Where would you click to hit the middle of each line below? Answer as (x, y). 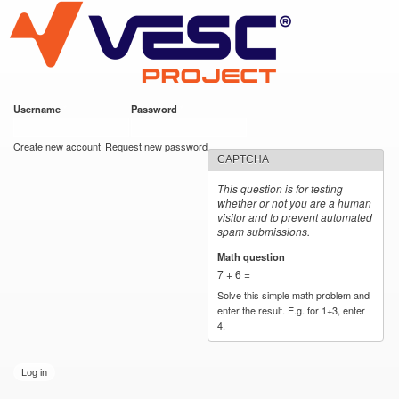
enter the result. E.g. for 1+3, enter (292, 309)
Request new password (157, 146)
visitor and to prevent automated (295, 217)
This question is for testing (281, 188)
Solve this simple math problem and (294, 294)
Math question (253, 256)
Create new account (57, 146)
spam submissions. (264, 231)
